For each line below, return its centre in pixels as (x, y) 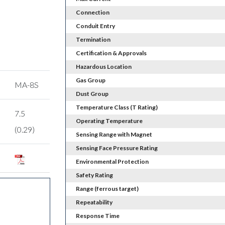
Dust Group (92, 94)
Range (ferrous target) (107, 189)
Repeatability (94, 202)
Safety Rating (94, 175)
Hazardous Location (103, 67)
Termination (93, 40)
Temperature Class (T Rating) (117, 107)
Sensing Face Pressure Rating (117, 148)
